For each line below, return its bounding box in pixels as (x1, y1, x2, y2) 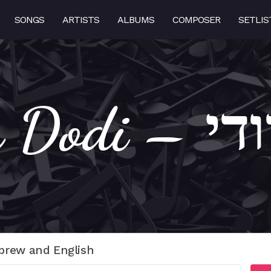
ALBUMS (117, 14, 154, 25)
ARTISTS (62, 14, 99, 25)
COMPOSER (172, 14, 220, 25)
